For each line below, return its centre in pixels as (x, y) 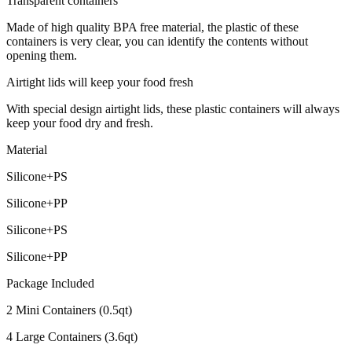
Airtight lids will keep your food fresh (100, 82)
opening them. (42, 55)
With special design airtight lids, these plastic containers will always (173, 108)
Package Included (50, 283)
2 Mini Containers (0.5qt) (69, 310)
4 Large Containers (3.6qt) (72, 336)
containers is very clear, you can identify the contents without (157, 41)
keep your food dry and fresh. (80, 123)
